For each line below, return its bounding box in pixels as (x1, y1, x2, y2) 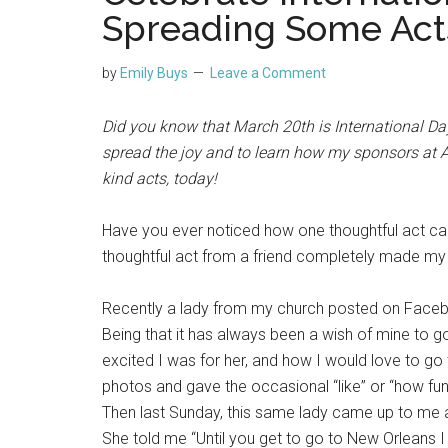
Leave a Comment (210, 65, 326, 81)
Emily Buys (120, 65, 188, 81)
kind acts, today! (102, 169, 217, 188)
